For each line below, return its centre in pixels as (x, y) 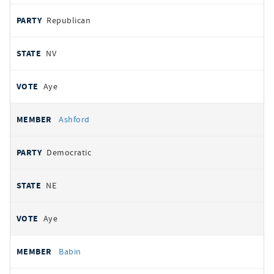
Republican (69, 20)
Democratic (69, 152)
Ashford (74, 119)
